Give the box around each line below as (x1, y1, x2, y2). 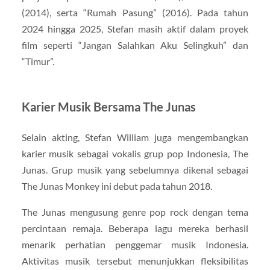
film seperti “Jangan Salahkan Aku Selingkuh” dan (21, 39, 249, 51)
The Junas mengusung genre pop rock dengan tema (21, 206, 249, 218)
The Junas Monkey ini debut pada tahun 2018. (21, 180, 212, 192)
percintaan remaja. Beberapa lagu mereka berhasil (21, 222, 249, 234)
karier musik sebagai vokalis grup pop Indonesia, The (21, 148, 249, 160)
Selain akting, (21, 131, 85, 143)
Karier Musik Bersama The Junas (21, 99, 196, 115)
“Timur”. (21, 55, 54, 67)
